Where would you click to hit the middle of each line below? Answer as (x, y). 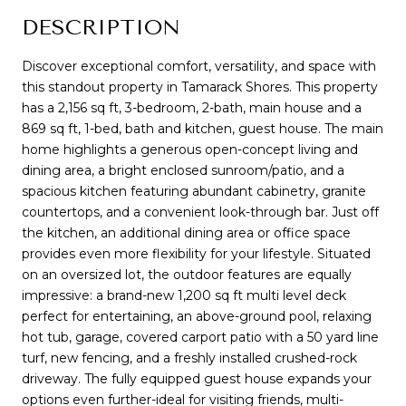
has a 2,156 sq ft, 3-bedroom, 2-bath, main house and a (192, 107)
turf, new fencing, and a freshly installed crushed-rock (189, 358)
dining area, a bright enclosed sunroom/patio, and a (183, 170)
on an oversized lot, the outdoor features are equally (187, 274)
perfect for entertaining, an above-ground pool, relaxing (197, 316)
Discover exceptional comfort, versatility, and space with (199, 66)
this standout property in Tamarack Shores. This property (200, 87)
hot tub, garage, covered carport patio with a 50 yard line (200, 337)
